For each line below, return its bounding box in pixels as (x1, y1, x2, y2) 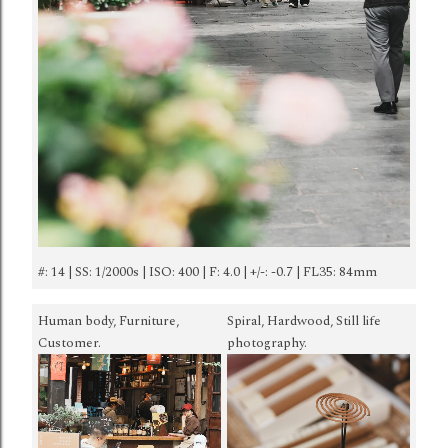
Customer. (38, 332, 101, 353)
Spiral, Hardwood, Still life (227, 310, 381, 331)
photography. (227, 332, 307, 353)
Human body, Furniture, (38, 310, 179, 331)
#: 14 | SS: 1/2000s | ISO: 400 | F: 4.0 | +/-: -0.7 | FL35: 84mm (38, 262, 377, 283)
